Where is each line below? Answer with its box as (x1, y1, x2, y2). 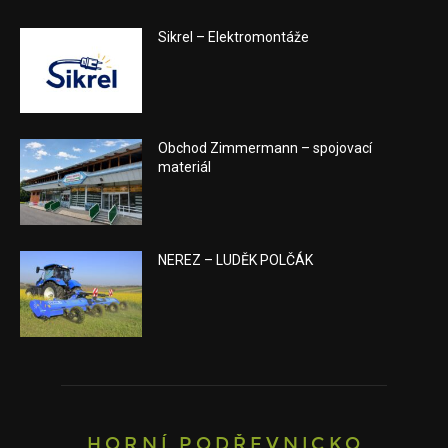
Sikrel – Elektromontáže (158, 28, 310, 45)
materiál (158, 159, 212, 176)
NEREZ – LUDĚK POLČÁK (158, 252, 314, 269)
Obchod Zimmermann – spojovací (158, 140, 373, 157)
